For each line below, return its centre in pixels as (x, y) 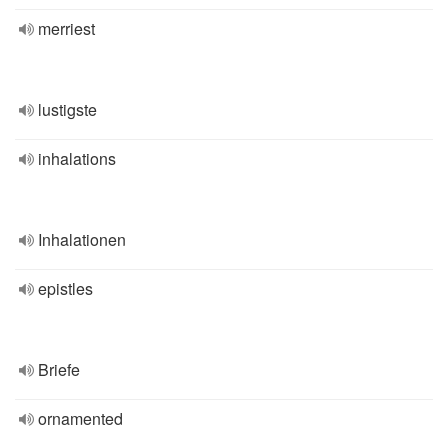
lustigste (67, 109)
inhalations (77, 158)
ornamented (80, 418)
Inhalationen (82, 239)
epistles (65, 288)
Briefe (59, 369)
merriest (66, 28)
